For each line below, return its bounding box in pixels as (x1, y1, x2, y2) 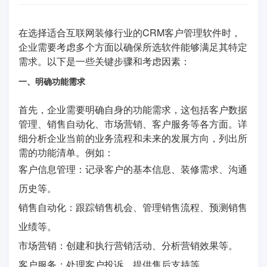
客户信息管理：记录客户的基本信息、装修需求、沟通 (18, 162, 247, 176)
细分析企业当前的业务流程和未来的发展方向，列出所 (18, 131, 247, 145)
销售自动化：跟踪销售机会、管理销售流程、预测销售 (18, 200, 247, 214)
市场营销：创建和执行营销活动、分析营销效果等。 (18, 238, 238, 252)
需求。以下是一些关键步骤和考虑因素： (18, 54, 190, 68)
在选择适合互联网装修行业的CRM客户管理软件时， (18, 25, 241, 39)
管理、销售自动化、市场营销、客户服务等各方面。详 (18, 116, 247, 131)
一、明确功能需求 (18, 74, 85, 87)
